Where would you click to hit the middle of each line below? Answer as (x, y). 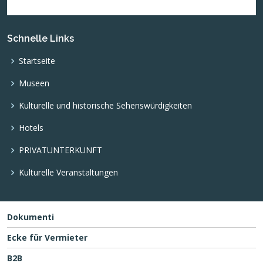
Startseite (37, 60)
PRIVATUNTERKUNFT (60, 150)
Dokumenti (31, 217)
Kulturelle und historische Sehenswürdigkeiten (105, 105)
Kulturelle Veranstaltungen (68, 172)
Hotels (31, 127)
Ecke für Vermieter (47, 237)
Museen (34, 83)
